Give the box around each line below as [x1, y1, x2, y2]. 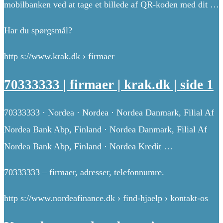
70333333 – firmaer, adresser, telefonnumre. [4, 167, 164, 178]
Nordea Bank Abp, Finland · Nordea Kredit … [4, 141, 173, 152]
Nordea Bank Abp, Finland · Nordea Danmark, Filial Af [4, 124, 207, 135]
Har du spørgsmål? [4, 25, 72, 36]
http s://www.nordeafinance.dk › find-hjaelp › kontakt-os [4, 193, 208, 204]
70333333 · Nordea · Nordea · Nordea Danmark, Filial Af [4, 108, 214, 118]
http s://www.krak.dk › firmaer [4, 51, 114, 62]
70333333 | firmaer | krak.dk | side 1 [4, 77, 214, 92]
